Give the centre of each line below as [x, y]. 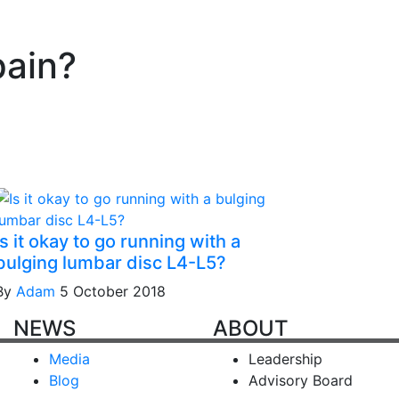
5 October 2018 [113, 291]
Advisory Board [301, 380]
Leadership [285, 359]
